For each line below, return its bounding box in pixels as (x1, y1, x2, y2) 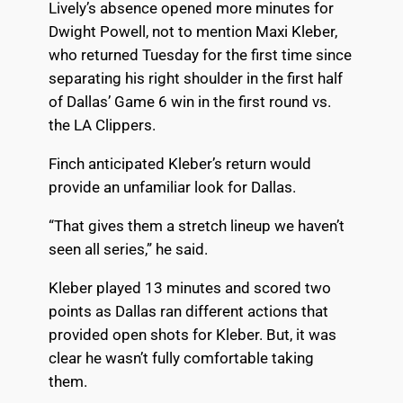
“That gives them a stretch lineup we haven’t (48, 216, 345, 235)
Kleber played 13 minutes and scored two (48, 278, 331, 297)
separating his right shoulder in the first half (48, 69, 343, 88)
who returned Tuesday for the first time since (48, 46, 352, 65)
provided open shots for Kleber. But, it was (48, 325, 336, 344)
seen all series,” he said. (48, 239, 208, 258)
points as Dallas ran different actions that (48, 301, 328, 320)
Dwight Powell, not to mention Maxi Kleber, (48, 22, 337, 41)
